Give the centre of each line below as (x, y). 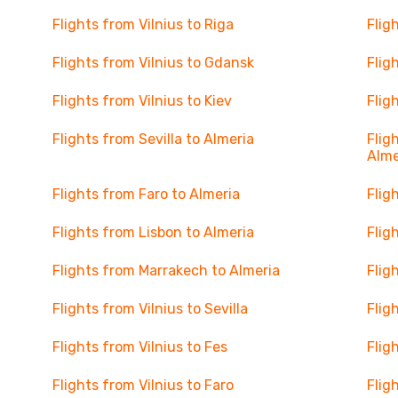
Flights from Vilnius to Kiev (142, 101)
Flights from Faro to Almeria (146, 194)
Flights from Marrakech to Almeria (166, 271)
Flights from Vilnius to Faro (143, 385)
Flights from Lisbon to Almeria (153, 232)
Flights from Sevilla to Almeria (153, 139)
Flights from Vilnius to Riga (143, 24)
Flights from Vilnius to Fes (139, 347)
